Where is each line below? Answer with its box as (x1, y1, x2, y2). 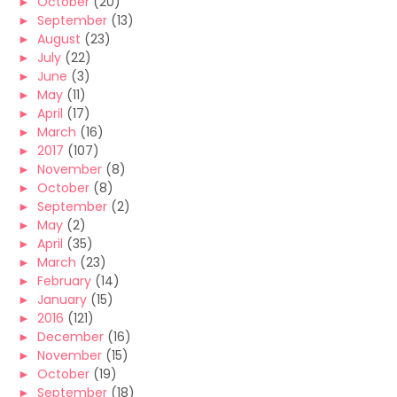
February (37, 272, 91, 290)
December (37, 328, 104, 346)
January (37, 291, 87, 308)
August (37, 30, 81, 48)
